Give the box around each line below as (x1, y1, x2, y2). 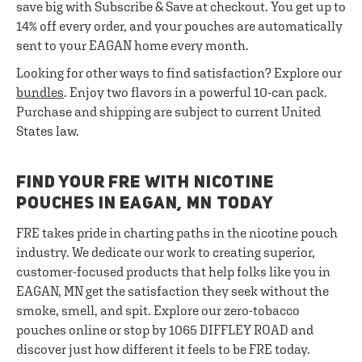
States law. (16, 124, 79, 138)
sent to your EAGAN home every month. (16, 38, 249, 53)
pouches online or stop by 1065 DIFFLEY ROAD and (16, 322, 314, 337)
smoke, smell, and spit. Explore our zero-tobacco (16, 303, 300, 318)
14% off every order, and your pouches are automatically (16, 19, 343, 33)
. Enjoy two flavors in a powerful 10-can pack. (64, 85, 327, 99)
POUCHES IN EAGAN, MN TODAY (16, 196, 274, 213)
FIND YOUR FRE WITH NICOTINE (16, 175, 274, 192)
